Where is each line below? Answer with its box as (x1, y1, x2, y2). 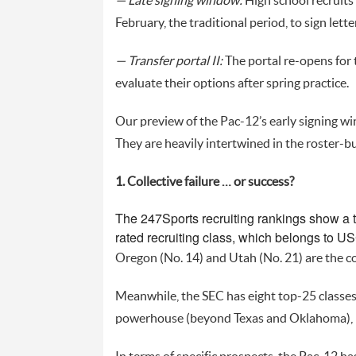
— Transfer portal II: (114, 54, 222, 68)
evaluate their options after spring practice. (114, 76, 349, 90)
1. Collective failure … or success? (114, 175, 294, 188)
